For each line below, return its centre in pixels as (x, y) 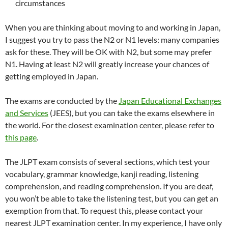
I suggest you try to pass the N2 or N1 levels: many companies (112, 40)
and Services (27, 113)
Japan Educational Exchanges (170, 101)
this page (21, 137)
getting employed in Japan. (52, 76)
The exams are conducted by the (62, 101)
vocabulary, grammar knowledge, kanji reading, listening (102, 174)
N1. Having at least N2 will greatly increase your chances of (107, 64)
